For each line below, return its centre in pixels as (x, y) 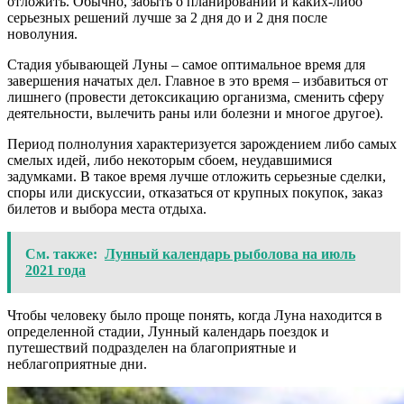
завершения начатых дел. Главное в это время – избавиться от (197, 81)
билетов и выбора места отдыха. (107, 209)
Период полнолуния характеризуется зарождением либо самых (202, 144)
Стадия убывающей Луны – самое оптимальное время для (186, 65)
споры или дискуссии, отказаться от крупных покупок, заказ (195, 193)
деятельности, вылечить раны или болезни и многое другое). (195, 114)
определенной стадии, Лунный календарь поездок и (168, 332)
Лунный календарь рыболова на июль (230, 254)
